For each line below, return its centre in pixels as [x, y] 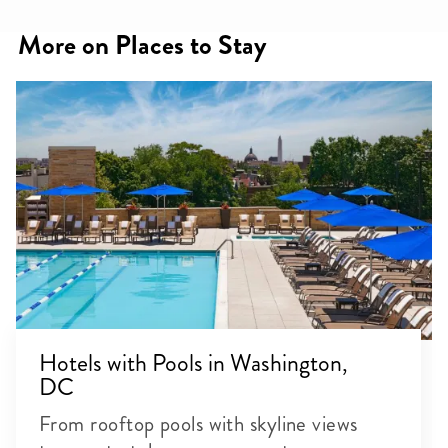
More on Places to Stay [142, 44]
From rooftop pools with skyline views [198, 423]
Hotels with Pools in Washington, [193, 362]
